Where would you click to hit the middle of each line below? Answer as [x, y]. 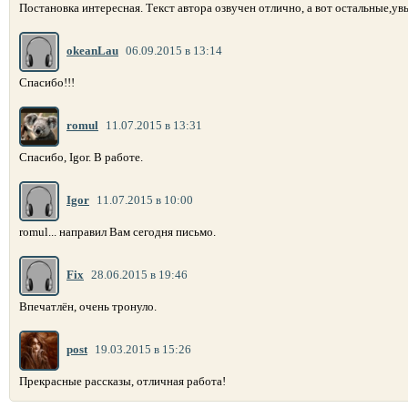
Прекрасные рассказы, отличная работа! [122, 382]
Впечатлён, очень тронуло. [88, 307]
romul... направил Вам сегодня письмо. [117, 232]
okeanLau [92, 51]
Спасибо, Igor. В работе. [81, 158]
